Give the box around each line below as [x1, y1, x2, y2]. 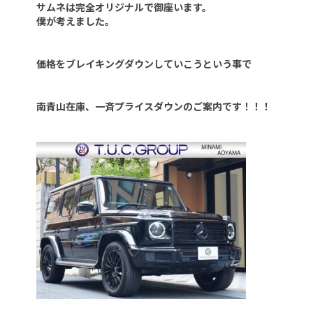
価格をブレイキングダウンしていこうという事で [36, 56, 252, 71]
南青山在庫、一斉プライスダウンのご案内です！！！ [36, 99, 272, 113]
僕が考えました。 [36, 13, 115, 28]
